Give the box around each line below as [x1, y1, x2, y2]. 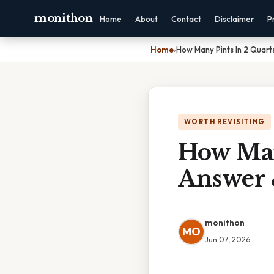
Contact [171, 14, 201, 24]
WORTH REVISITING [184, 117, 265, 126]
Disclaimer [214, 14, 254, 24]
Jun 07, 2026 [205, 234, 250, 244]
